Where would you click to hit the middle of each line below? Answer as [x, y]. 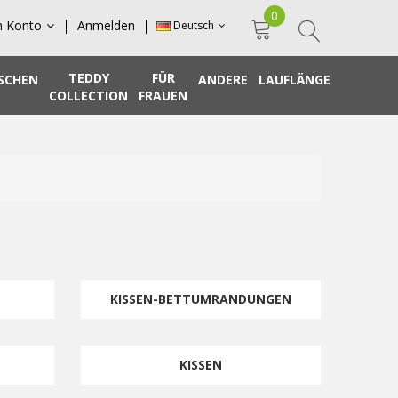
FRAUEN [163, 96]
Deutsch [194, 25]
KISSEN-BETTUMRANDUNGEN [201, 298]
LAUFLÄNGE [295, 80]
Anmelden [106, 25]
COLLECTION [88, 96]
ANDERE [223, 80]
